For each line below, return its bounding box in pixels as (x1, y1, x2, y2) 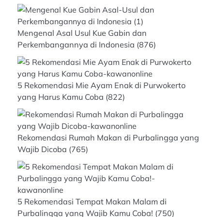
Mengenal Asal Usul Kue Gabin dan (17, 28, 147, 38)
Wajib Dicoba (17, 144, 67, 154)
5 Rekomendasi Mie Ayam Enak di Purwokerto (17, 80, 186, 90)
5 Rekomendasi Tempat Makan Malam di (17, 196, 167, 206)
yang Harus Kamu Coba (17, 92, 104, 102)
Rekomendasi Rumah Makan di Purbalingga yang (17, 132, 199, 142)
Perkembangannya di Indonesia (17, 39, 135, 49)
